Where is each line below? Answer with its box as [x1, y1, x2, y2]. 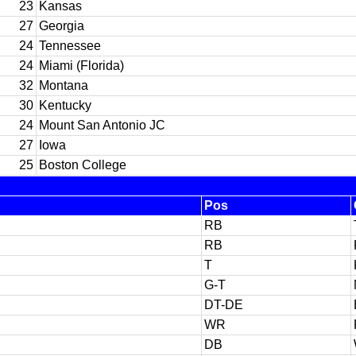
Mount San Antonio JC [39, 118, 165, 132]
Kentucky [39, 99, 91, 112]
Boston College [39, 158, 126, 172]
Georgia [39, 19, 84, 33]
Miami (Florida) [39, 59, 124, 72]
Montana [39, 79, 88, 92]
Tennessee [39, 39, 101, 52]
